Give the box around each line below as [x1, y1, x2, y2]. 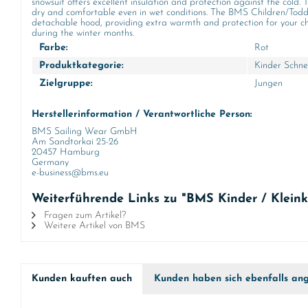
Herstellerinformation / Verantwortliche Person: [32, 109, 252, 120]
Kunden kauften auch [32, 274, 132, 284]
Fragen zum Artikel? [41, 210, 126, 221]
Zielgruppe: [39, 78, 93, 89]
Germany [32, 157, 69, 168]
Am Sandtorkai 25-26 [32, 137, 118, 147]
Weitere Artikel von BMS [41, 221, 145, 231]
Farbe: [39, 43, 68, 53]
